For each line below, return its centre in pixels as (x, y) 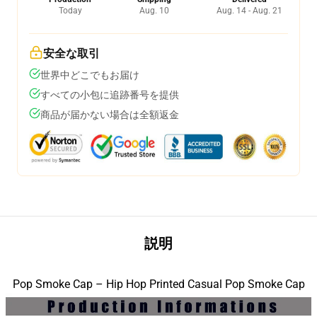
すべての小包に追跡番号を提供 (110, 95)
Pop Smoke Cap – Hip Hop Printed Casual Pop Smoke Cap (158, 284)
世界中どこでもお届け (90, 75)
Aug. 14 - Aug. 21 (249, 11)
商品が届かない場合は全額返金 (110, 115)
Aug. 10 (154, 11)
